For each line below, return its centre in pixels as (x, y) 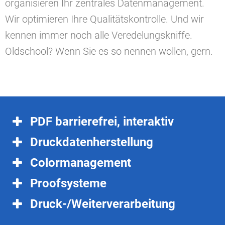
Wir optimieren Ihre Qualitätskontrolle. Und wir (104, 19)
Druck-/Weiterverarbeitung (103, 204)
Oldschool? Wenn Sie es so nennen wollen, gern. (109, 51)
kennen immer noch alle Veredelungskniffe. (99, 35)
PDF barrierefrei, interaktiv (102, 122)
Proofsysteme (68, 183)
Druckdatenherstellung (92, 142)
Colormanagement (81, 163)
